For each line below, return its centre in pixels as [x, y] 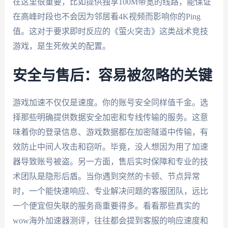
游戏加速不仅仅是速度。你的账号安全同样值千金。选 [110, 102]
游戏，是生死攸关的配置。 [61, 46]
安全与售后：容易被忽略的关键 [112, 76]
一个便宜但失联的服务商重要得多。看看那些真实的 [106, 206]
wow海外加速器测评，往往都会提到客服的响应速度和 [110, 220]
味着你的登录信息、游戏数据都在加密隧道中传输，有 [110, 132]
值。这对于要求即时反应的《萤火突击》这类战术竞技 [110, 31]
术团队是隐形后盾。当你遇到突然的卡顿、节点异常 [106, 176]
